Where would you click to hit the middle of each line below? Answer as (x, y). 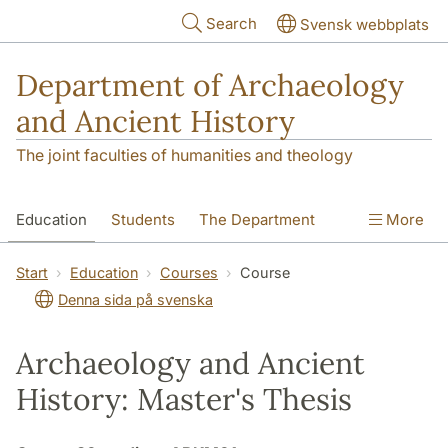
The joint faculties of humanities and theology (184, 155)
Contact (136, 263)
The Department (257, 220)
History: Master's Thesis (184, 399)
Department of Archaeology (210, 85)
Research (50, 263)
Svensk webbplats (364, 24)
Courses (189, 273)
